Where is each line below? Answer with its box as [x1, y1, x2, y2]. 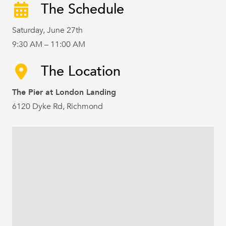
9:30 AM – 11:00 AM [12, 39, 85, 50]
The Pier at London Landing [12, 87, 116, 98]
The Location [40, 62, 121, 81]
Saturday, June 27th [12, 25, 83, 36]
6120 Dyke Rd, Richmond [12, 101, 103, 112]
